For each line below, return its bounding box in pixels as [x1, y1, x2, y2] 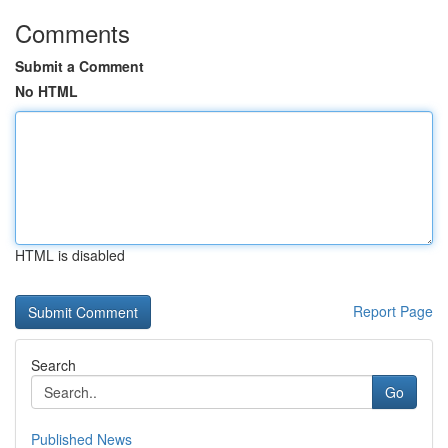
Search [31, 355, 76, 375]
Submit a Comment [15, 56, 144, 76]
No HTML [15, 81, 78, 101]
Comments [15, 15, 130, 50]
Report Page [353, 301, 433, 321]
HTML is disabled [15, 245, 125, 265]
